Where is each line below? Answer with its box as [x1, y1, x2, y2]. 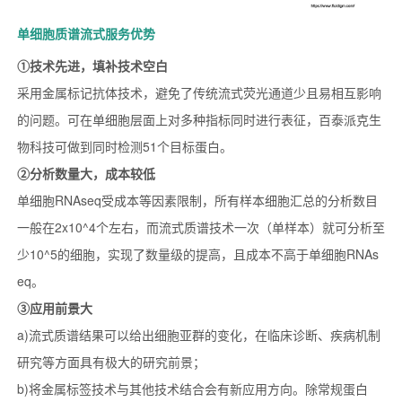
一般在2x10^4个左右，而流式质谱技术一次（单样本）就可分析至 [16, 218, 385, 237]
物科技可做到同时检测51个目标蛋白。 [16, 137, 232, 156]
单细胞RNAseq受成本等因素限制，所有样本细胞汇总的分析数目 [16, 191, 378, 210]
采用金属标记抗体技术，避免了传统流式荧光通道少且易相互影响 [16, 83, 381, 102]
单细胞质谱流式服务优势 [16, 24, 155, 43]
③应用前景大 [16, 299, 92, 318]
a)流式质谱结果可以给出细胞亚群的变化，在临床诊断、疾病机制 [16, 326, 380, 345]
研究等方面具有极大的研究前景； [16, 353, 205, 371]
